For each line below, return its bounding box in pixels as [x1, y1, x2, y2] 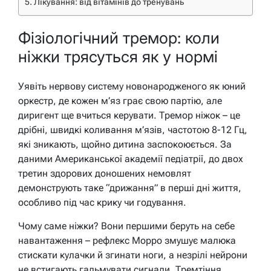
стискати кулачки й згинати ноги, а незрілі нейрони [18, 249, 247, 261]
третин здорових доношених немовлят [18, 167, 191, 179]
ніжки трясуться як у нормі [18, 47, 218, 67]
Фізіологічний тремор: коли [18, 28, 220, 48]
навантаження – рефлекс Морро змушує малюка [18, 234, 236, 246]
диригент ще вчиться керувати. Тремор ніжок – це [18, 109, 240, 121]
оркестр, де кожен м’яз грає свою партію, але [18, 94, 222, 106]
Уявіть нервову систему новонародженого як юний [18, 80, 246, 92]
